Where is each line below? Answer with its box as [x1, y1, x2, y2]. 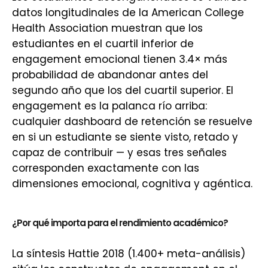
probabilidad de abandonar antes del [12, 68, 208, 82]
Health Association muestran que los [12, 21, 203, 35]
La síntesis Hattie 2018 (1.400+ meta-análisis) [12, 246, 245, 261]
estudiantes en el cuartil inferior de [12, 36, 194, 51]
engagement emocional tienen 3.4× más [12, 52, 227, 66]
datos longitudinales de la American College [12, 5, 244, 20]
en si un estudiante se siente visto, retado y [12, 130, 238, 144]
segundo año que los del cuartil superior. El [12, 83, 233, 98]
